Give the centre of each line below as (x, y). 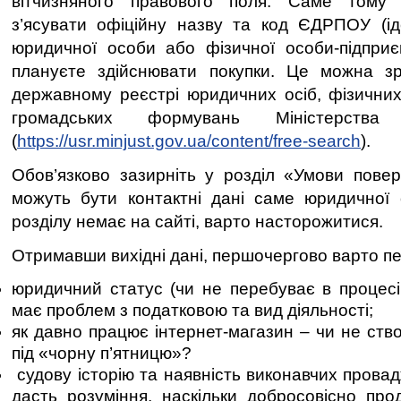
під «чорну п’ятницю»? (102, 353)
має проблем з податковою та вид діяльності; (192, 310)
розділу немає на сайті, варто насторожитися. (197, 222)
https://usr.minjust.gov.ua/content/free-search (189, 141)
